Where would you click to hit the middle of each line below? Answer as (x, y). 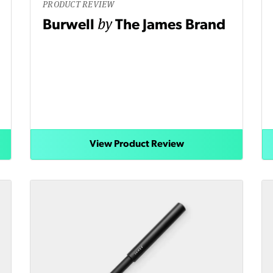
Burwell (70, 26)
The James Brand (170, 26)
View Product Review (136, 145)
